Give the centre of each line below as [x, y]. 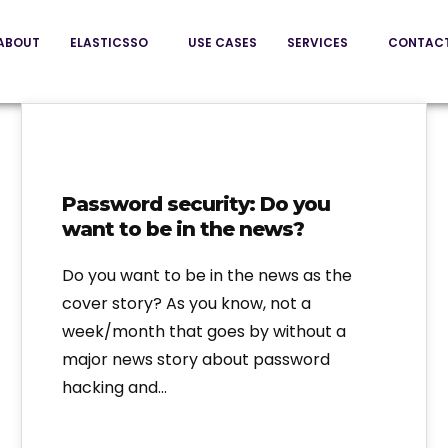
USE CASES [222, 42]
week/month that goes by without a [203, 332]
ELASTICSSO [109, 42]
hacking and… [114, 388]
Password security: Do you [195, 204]
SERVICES [317, 42]
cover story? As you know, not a [186, 304]
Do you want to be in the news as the [206, 276]
